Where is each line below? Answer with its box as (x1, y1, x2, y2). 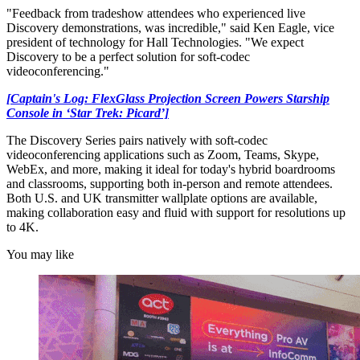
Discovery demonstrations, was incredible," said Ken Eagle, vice (6, 21, 334, 35)
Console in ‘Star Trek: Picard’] (6, 106, 169, 121)
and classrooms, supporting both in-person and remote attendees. (6, 177, 333, 191)
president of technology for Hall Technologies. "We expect (6, 35, 304, 50)
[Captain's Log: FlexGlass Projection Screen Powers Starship (6, 92, 329, 106)
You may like (6, 247, 74, 262)
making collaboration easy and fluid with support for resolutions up (6, 206, 346, 220)
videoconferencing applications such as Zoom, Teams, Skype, (6, 148, 319, 162)
